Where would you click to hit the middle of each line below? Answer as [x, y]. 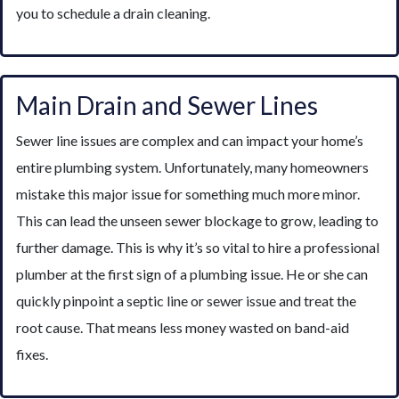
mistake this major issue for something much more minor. [188, 193]
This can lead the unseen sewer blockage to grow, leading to [197, 220]
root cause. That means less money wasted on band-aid [183, 327]
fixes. [32, 354]
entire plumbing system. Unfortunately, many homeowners [192, 167]
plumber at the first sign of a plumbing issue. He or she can [192, 273]
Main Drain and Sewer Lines [167, 105]
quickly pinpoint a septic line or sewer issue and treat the [186, 300]
